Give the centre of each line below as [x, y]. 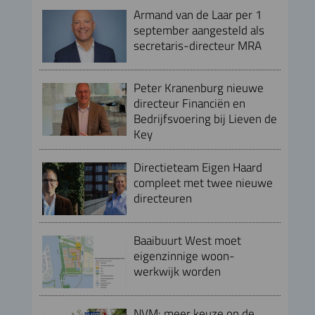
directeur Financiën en [189, 103]
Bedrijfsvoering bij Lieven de [205, 118]
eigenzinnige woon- [184, 255]
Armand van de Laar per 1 [198, 14]
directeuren [162, 198]
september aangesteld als [199, 30]
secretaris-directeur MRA [197, 45]
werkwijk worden [177, 271]
